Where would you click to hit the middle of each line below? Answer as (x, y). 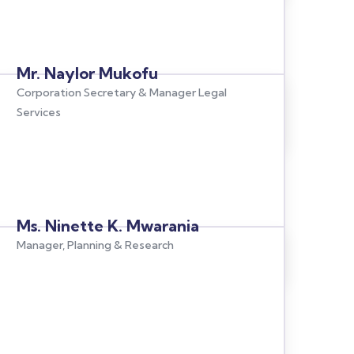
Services (38, 112)
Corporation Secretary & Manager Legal (121, 92)
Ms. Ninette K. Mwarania (107, 226)
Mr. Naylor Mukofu (87, 73)
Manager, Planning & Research (95, 245)
